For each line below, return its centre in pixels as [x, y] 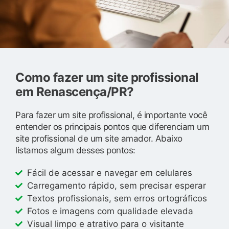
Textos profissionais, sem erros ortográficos [117, 198]
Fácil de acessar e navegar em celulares [109, 173]
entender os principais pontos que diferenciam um [112, 127]
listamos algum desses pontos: [75, 150]
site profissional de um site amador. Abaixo [99, 138]
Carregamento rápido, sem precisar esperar [116, 185]
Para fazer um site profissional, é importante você [111, 115]
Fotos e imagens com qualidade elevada [110, 211]
